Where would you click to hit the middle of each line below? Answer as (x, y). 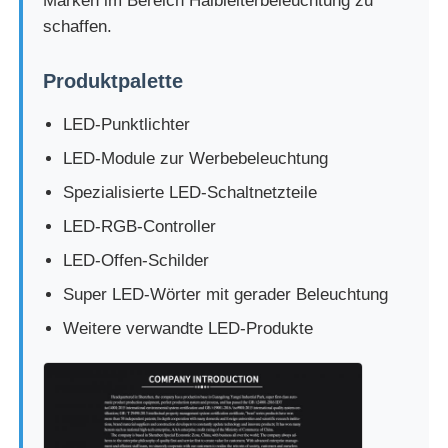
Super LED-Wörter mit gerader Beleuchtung (226, 295)
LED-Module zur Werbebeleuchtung (196, 159)
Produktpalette (113, 81)
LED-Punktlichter (127, 125)
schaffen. (78, 27)
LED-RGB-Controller (140, 227)
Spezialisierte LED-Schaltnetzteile (190, 193)
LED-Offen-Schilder (136, 261)
